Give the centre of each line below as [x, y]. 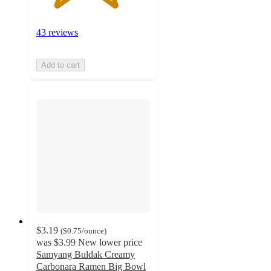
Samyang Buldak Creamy [86, 255]
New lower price [110, 243]
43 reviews [57, 32]
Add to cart [60, 65]
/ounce [93, 231]
